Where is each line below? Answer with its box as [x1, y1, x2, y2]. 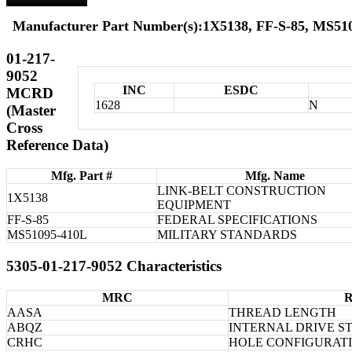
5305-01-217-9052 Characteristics [6, 257, 222, 274]
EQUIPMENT [157, 198, 231, 212]
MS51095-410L [7, 228, 87, 242]
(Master [6, 101, 56, 119]
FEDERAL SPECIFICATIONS [157, 213, 317, 227]
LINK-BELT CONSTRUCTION [157, 184, 326, 198]
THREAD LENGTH [229, 305, 336, 319]
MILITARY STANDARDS [157, 228, 297, 242]
